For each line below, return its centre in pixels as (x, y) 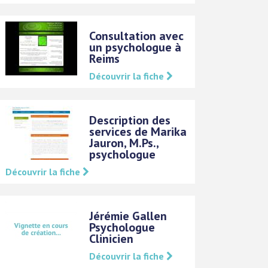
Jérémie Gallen (128, 216)
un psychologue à (135, 47)
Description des (130, 120)
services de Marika (138, 131)
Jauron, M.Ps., (124, 143)
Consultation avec (137, 36)
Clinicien (112, 238)
